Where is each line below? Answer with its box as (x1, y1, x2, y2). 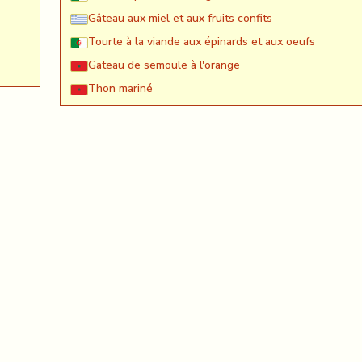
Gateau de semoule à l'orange (88, 57, 240, 74)
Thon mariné (88, 81, 153, 97)
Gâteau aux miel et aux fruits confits (88, 11, 272, 27)
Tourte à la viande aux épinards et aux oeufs (88, 34, 315, 50)
